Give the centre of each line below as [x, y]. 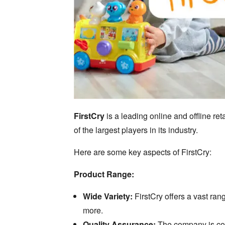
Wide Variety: [107, 196]
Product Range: [104, 174]
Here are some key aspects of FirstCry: [142, 152]
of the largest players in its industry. [136, 130]
